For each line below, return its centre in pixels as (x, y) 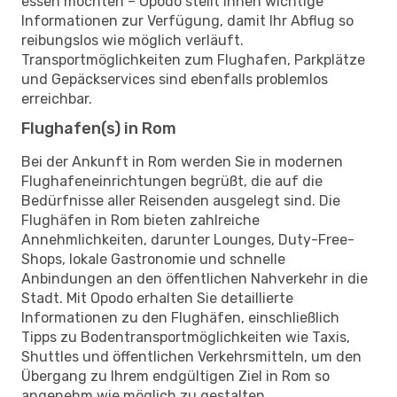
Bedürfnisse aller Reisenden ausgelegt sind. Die (181, 200)
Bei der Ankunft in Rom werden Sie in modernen (182, 161)
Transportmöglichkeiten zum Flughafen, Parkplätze (193, 59)
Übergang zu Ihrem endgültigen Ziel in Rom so (175, 376)
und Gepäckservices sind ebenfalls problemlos (175, 79)
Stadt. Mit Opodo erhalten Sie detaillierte (157, 298)
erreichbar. (57, 98)
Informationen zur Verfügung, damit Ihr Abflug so (187, 20)
